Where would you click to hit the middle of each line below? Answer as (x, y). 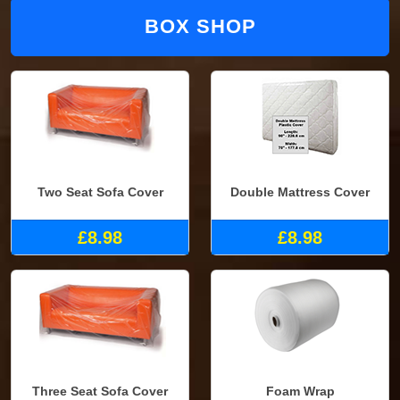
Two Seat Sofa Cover (100, 192)
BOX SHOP (200, 26)
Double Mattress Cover (300, 192)
